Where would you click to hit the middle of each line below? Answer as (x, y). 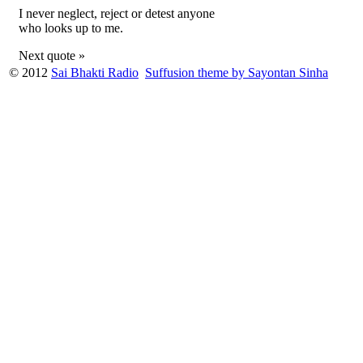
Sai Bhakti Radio (95, 73)
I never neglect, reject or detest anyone (117, 14)
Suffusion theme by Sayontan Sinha (237, 73)
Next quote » (52, 56)
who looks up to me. (71, 28)
